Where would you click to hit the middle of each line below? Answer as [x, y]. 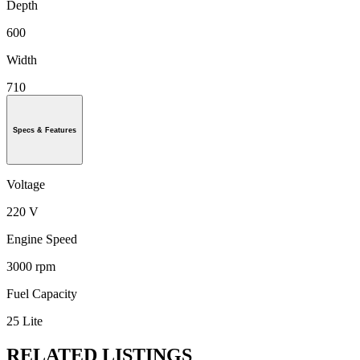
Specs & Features [45, 130]
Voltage [26, 185]
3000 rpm [31, 267]
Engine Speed [42, 239]
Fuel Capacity [42, 294]
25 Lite [25, 321]
